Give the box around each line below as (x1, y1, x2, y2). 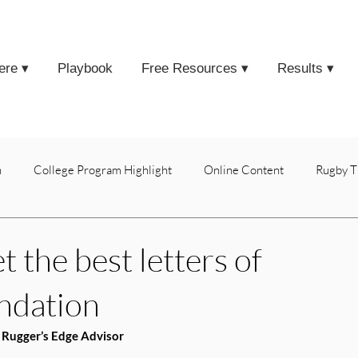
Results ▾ (277, 61, 334, 76)
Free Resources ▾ (141, 61, 249, 76)
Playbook (58, 61, 113, 76)
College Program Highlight (34, 161, 172, 177)
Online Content (204, 161, 284, 177)
